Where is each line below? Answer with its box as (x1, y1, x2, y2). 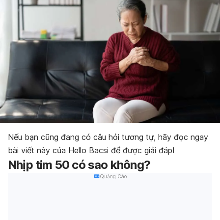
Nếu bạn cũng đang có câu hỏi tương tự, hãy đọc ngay (8, 132, 208, 142)
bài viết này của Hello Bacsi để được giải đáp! (8, 145, 174, 155)
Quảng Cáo (99, 173, 127, 179)
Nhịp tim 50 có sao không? (8, 157, 150, 172)
